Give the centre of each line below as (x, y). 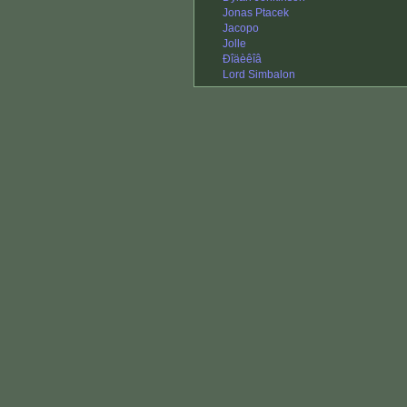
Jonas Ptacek (256, 13)
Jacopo (241, 29)
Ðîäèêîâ (242, 60)
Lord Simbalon (259, 75)
